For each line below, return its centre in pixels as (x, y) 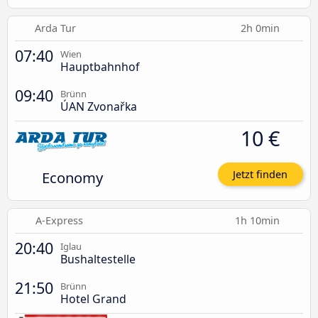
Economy (72, 178)
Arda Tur (56, 28)
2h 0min (262, 28)
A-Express (59, 221)
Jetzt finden (261, 175)
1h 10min (259, 221)
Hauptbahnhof (100, 67)
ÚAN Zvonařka (99, 107)
